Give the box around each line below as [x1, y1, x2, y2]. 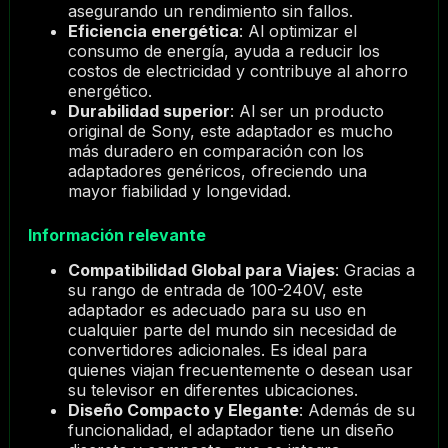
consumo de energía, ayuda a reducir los [67, 41, 380, 62]
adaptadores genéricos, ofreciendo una [67, 161, 367, 182]
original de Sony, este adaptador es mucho [67, 121, 393, 142]
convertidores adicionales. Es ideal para [67, 340, 367, 361]
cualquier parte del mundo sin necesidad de [67, 320, 397, 341]
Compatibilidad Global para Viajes [67, 260, 335, 281]
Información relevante [27, 225, 206, 246]
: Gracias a [334, 260, 415, 281]
